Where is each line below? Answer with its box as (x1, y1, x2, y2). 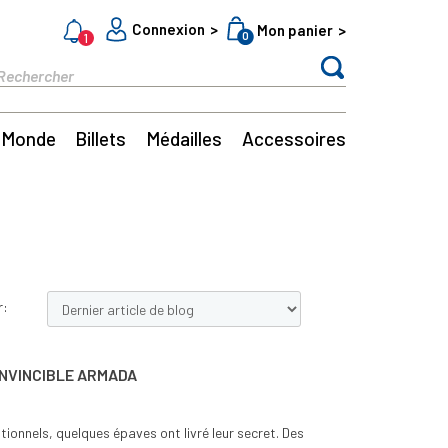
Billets (75, 126, 127, 150)
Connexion (132, 19, 206, 38)
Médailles (146, 126, 223, 150)
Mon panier (257, 21, 334, 39)
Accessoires (241, 126, 346, 150)
